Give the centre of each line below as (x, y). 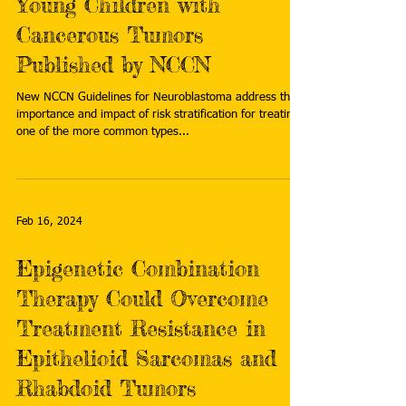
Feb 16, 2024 (49, 222)
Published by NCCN (113, 65)
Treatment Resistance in (141, 329)
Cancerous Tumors (110, 35)
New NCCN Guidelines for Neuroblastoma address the (156, 97)
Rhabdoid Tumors (106, 388)
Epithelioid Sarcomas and (146, 358)
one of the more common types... (103, 132)
